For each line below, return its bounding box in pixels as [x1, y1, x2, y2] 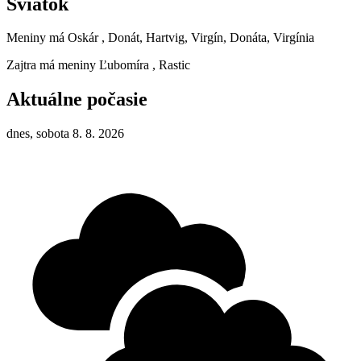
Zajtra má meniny [6, 58, 99, 73]
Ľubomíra [99, 58, 149, 73]
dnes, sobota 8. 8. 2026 [6, 127, 124, 141]
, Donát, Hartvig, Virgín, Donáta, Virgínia [102, 31, 314, 45]
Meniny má [6, 31, 68, 45]
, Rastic [152, 58, 190, 73]
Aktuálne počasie [6, 89, 147, 110]
